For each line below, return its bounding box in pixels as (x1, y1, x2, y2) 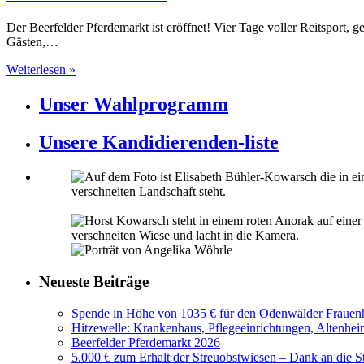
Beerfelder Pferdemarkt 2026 (71, 335, 220, 349)
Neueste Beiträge (39, 272, 149, 290)
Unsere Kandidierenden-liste (39, 132, 279, 154)
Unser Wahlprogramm (39, 93, 228, 115)
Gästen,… (6, 35, 58, 50)
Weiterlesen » (6, 63, 76, 77)
